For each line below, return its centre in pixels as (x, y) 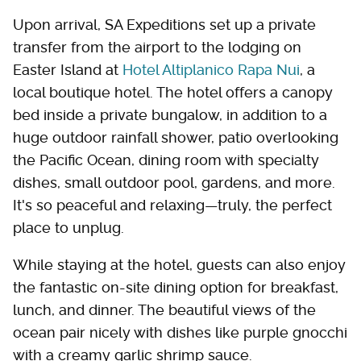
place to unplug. (68, 228)
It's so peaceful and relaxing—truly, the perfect (172, 205)
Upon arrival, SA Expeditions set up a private (164, 25)
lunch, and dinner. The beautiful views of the (164, 310)
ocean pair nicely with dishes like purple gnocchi (180, 332)
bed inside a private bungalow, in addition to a (170, 115)
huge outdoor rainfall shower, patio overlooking (176, 137)
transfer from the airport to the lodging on (157, 47)
